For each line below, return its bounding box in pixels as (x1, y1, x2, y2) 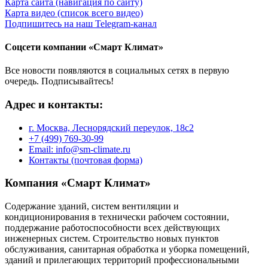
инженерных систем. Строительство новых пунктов (5, 233, 219, 244)
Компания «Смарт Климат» (5, 176, 151, 190)
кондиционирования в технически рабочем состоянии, (5, 212, 229, 223)
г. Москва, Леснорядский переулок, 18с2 (29, 122, 194, 133)
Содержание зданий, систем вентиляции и (5, 201, 179, 212)
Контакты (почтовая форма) (29, 154, 142, 165)
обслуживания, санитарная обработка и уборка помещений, (5, 244, 249, 255)
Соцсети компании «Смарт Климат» (5, 42, 163, 53)
